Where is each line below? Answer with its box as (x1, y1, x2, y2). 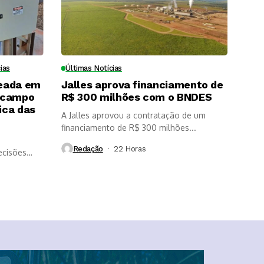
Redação (72, 144, 103, 153)
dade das (58, 11, 144, 36)
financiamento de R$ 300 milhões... (61, 123, 196, 133)
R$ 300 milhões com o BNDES (61, 91, 212, 104)
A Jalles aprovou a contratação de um (61, 110, 206, 121)
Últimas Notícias (65, 64, 123, 73)
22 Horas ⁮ (114, 144, 148, 153)
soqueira (58, 35, 141, 61)
